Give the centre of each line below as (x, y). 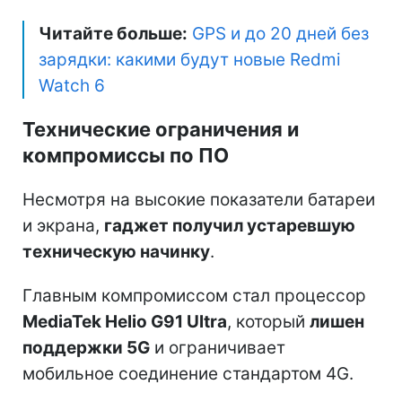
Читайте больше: (113, 33)
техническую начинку (116, 251)
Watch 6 (72, 85)
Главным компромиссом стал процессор (194, 295)
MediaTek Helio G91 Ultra (125, 321)
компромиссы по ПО (126, 155)
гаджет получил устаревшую (230, 225)
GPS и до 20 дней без (280, 33)
